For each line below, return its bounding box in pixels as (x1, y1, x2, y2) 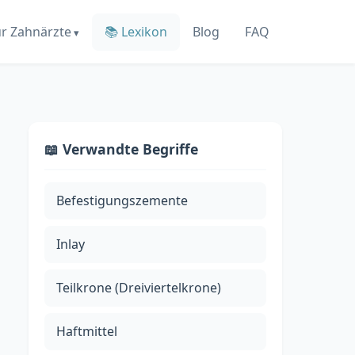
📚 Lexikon (105, 22, 167, 40)
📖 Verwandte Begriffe (44, 139, 198, 158)
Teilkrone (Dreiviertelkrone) (56, 279, 221, 296)
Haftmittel (56, 323, 117, 340)
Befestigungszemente (56, 192, 188, 209)
